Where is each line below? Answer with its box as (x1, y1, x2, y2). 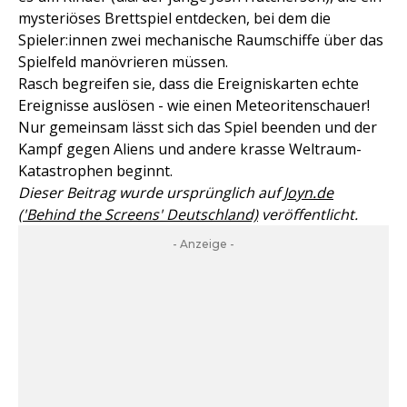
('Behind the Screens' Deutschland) (18, 204, 258, 224)
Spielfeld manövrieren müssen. (18, 52, 228, 72)
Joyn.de (283, 183, 333, 203)
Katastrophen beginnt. (18, 161, 173, 181)
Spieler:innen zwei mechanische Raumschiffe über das (18, 30, 383, 50)
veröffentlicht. (258, 204, 358, 224)
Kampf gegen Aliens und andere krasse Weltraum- (18, 139, 362, 159)
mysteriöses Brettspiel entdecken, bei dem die (18, 8, 331, 28)
